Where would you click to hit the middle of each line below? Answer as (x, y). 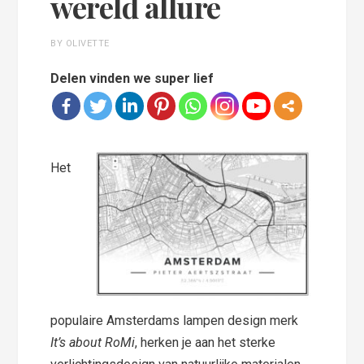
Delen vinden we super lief (132, 78)
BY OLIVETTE (80, 43)
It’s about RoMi (93, 342)
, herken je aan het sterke (206, 342)
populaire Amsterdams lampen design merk (175, 320)
